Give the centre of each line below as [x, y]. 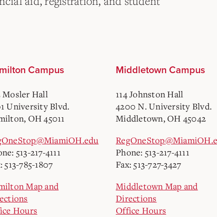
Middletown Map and [157, 186]
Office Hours [141, 210]
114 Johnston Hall [150, 94]
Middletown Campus [160, 70]
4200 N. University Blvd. [164, 106]
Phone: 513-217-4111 [153, 152]
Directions [136, 198]
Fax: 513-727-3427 [149, 164]
